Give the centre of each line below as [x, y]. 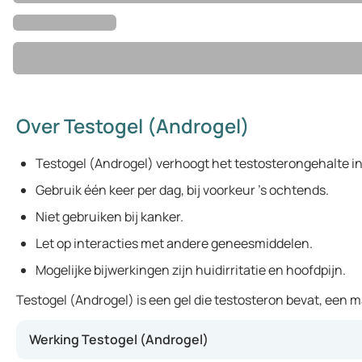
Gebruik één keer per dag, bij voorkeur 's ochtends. [182, 190]
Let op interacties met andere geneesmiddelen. [174, 243]
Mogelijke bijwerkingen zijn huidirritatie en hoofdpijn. [191, 270]
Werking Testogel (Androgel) [119, 339]
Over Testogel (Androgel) [133, 126]
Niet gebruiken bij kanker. [109, 217]
